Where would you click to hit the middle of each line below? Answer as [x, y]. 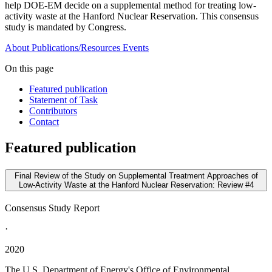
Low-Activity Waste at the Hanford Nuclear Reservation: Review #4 [136, 185]
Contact [44, 122]
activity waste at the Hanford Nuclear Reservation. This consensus [132, 16]
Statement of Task [63, 100]
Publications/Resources [76, 48]
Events [136, 48]
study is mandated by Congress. [66, 27]
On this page [29, 69]
